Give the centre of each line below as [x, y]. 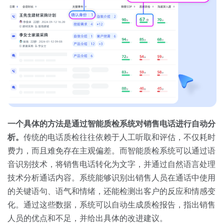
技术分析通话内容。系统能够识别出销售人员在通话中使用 [111, 178]
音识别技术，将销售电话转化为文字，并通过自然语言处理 [111, 164]
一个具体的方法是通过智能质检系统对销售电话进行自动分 [111, 124]
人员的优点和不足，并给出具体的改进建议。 [87, 218]
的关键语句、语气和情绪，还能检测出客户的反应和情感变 [111, 191]
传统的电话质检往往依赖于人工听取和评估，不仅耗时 [119, 137]
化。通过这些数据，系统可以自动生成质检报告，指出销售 [111, 205]
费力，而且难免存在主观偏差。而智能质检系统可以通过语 [111, 151]
